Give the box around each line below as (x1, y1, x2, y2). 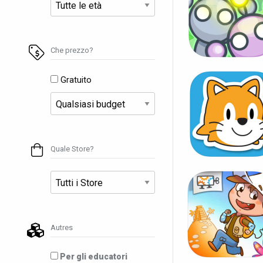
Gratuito (58, 74, 92, 85)
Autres (50, 222, 73, 232)
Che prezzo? (50, 45, 93, 55)
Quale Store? (50, 144, 94, 153)
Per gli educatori (58, 251, 127, 261)
